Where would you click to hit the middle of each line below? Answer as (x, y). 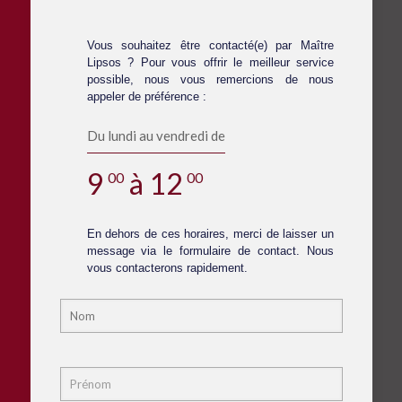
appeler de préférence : (146, 96)
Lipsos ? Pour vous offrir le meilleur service (210, 62)
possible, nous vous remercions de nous (210, 79)
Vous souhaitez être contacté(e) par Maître (210, 45)
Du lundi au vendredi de (156, 135)
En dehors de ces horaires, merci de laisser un (210, 234)
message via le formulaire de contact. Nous (210, 251)
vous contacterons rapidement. (167, 268)
